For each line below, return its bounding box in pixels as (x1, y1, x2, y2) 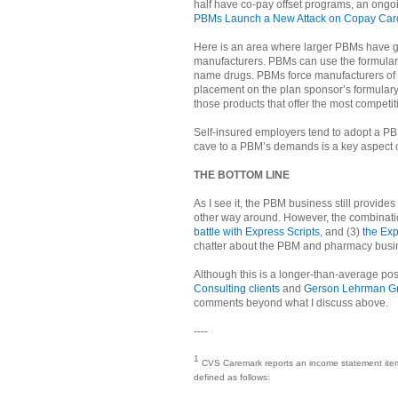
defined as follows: (194, 371, 270, 382)
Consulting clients (194, 282, 280, 295)
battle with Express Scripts (194, 225, 320, 238)
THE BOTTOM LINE (194, 168, 290, 181)
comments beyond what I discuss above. (194, 296, 388, 309)
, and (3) (320, 225, 362, 238)
